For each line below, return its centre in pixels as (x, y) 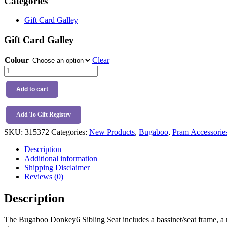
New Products (112, 132)
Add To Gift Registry (44, 114)
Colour (17, 60)
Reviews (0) (44, 176)
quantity (16, 106)
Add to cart (32, 89)
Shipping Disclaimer (57, 167)
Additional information (61, 158)
